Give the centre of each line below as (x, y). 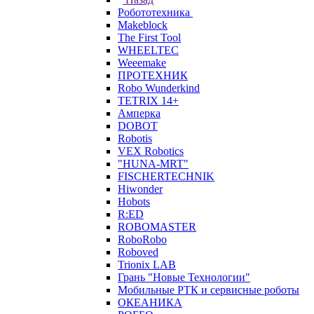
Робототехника (154, 12)
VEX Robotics (151, 151)
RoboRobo (142, 239)
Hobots (134, 202)
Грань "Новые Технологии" (184, 277)
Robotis (135, 138)
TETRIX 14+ (148, 101)
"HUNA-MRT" (153, 164)
